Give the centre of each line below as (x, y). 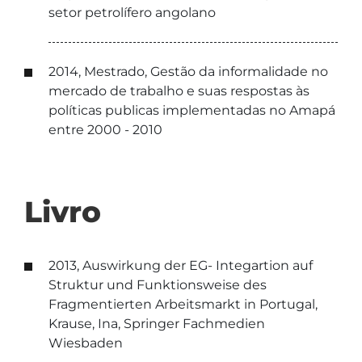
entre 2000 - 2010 (105, 130)
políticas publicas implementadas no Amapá (192, 110)
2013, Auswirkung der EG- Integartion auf (181, 265)
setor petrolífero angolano (132, 13)
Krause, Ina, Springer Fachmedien (157, 324)
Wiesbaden (86, 343)
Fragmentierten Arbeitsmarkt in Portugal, (183, 304)
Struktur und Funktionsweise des (158, 285)
